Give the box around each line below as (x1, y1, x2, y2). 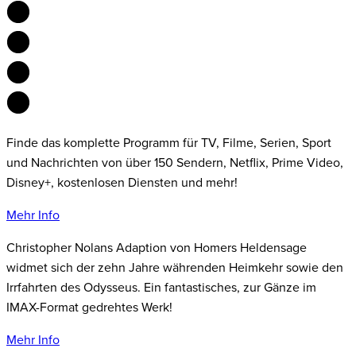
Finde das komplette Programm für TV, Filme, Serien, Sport (6, 134, 331, 151)
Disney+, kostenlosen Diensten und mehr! (6, 174, 238, 191)
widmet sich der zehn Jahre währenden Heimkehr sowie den (6, 259, 343, 276)
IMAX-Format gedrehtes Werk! (6, 299, 172, 315)
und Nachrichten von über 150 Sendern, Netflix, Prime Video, (6, 154, 343, 171)
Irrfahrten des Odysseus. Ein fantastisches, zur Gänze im (6, 279, 316, 296)
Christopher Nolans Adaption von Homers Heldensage (6, 239, 307, 256)
